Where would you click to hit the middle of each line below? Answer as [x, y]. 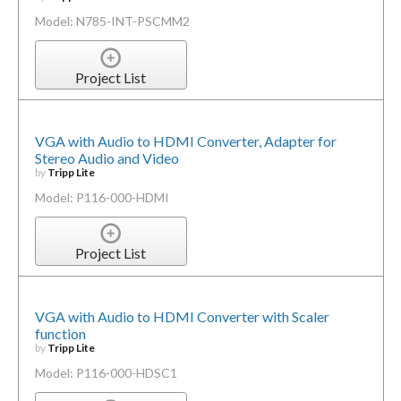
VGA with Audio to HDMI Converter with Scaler [182, 317]
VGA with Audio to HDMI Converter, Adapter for [185, 141]
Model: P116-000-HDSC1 [106, 373]
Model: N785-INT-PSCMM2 [112, 21]
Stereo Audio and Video [107, 158]
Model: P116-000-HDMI [102, 197]
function [60, 334]
